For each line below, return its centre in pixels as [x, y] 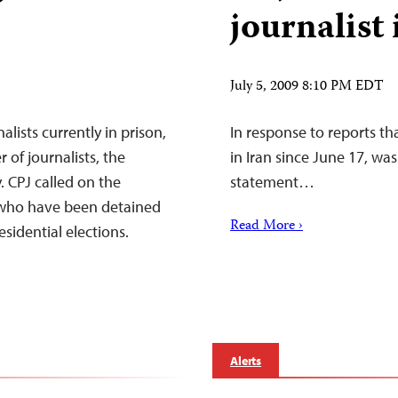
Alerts [246, 361]
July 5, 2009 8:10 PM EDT [307, 87]
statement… [272, 182]
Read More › [267, 227]
